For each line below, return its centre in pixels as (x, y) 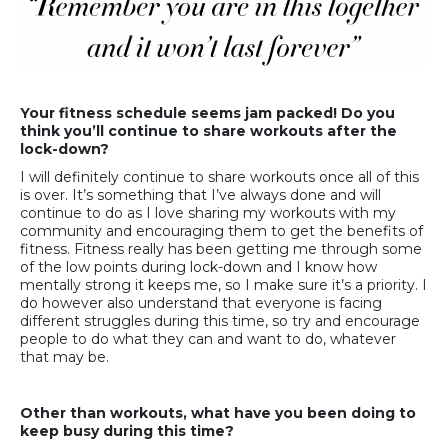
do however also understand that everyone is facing (201, 302)
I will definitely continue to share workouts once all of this (219, 176)
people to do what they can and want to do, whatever (208, 338)
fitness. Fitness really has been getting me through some (221, 248)
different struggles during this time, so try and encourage (220, 320)
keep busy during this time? (127, 430)
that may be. (64, 356)
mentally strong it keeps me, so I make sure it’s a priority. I (223, 284)
